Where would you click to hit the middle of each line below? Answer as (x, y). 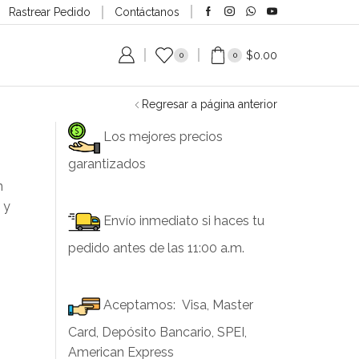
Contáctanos (147, 12)
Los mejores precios (161, 136)
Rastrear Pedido (49, 12)
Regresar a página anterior (210, 104)
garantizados (107, 163)
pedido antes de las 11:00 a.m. (156, 248)
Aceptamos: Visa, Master (176, 305)
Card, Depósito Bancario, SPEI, (157, 332)
